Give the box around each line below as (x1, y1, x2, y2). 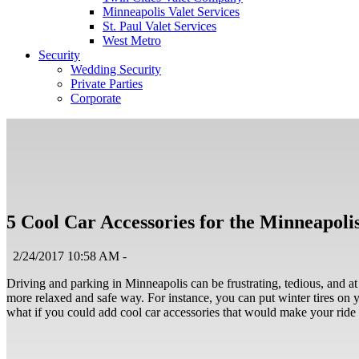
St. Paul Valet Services (103, 19, 216, 33)
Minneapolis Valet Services (103, 5, 240, 18)
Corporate (71, 91, 121, 105)
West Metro (103, 34, 161, 47)
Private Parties (71, 77, 143, 91)
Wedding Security (71, 63, 161, 76)
